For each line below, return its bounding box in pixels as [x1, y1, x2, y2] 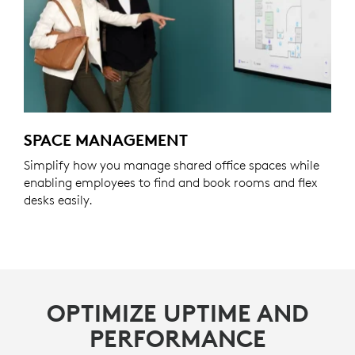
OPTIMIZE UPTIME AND [47, 299, 308, 329]
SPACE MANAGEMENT [24, 130, 188, 151]
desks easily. [24, 192, 93, 208]
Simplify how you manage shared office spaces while [24, 157, 319, 174]
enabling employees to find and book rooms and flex [24, 174, 317, 191]
